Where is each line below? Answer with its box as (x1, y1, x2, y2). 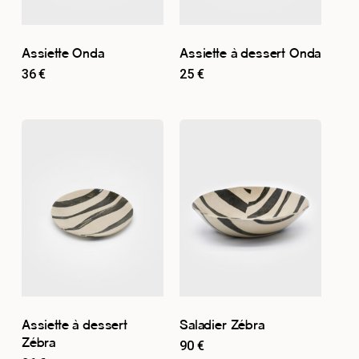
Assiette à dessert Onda (179, 47, 321, 61)
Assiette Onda (21, 47, 104, 61)
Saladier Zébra (179, 320, 264, 333)
